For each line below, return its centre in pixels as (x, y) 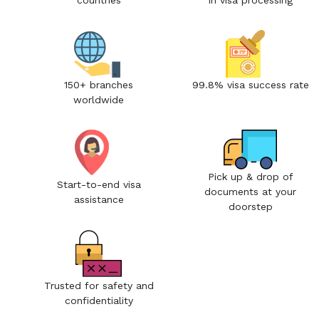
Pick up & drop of (250, 177)
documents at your (251, 192)
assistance (99, 200)
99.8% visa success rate (250, 85)
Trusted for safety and (99, 286)
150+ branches (99, 85)
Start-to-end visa (99, 185)
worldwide (99, 100)
